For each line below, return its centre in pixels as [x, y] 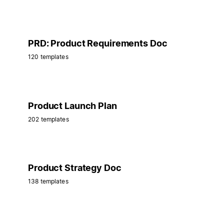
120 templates [48, 56]
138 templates [48, 181]
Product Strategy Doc [75, 168]
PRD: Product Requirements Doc [98, 43]
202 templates [48, 119]
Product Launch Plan [72, 105]
